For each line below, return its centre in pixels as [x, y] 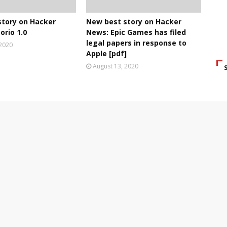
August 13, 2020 [115, 66]
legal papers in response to [136, 43]
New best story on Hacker [134, 22]
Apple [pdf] [106, 53]
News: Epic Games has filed [136, 32]
